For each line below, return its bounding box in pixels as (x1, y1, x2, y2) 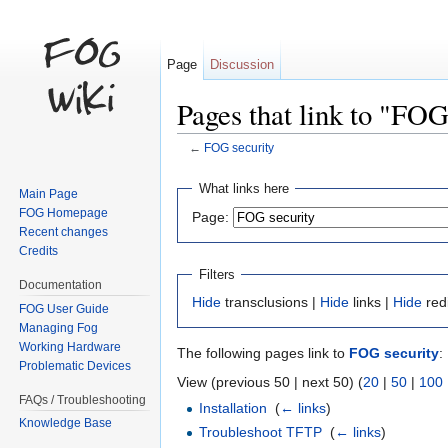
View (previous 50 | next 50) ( (177, 374, 363, 391)
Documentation (19, 277, 103, 292)
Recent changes (19, 224, 109, 239)
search (309, 155, 352, 172)
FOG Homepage (19, 205, 109, 220)
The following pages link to (177, 345, 349, 362)
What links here (198, 181, 289, 197)
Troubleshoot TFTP (199, 423, 323, 440)
